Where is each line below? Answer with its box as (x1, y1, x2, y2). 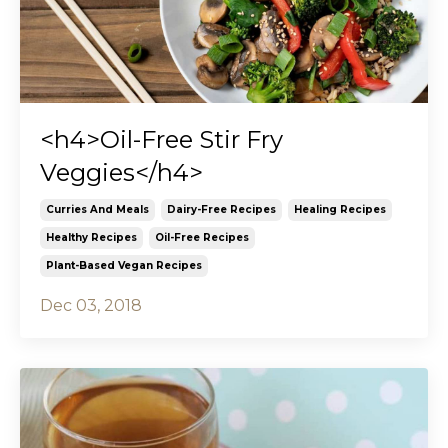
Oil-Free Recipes (155, 231, 249, 245)
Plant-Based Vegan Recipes (46, 259, 202, 273)
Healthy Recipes (46, 231, 137, 245)
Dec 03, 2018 (40, 296, 142, 316)
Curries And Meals (46, 203, 149, 217)
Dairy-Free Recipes (167, 203, 276, 217)
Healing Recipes (294, 203, 386, 217)
